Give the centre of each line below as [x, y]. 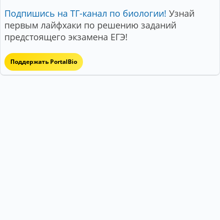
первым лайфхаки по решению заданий [90, 25]
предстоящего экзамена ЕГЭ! [66, 37]
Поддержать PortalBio [44, 62]
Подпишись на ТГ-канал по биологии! [85, 13]
